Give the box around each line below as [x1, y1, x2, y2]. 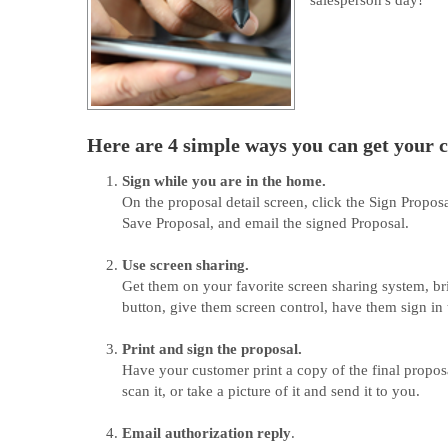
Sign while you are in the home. [122, 173, 326, 189]
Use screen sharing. [122, 257, 249, 273]
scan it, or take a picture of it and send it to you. [122, 383, 420, 399]
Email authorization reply [122, 425, 291, 441]
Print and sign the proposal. [122, 341, 302, 357]
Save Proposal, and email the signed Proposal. [122, 215, 409, 231]
